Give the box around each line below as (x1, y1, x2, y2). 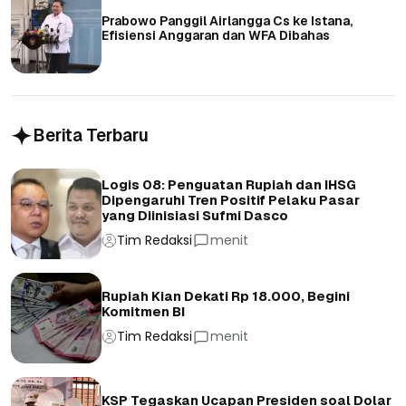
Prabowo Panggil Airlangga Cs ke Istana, (101, 12, 353, 29)
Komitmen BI (101, 304, 185, 321)
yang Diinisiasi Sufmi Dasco (101, 207, 288, 224)
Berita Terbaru (33, 123, 149, 147)
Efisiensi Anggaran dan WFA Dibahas (101, 26, 330, 43)
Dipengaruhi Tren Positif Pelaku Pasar (101, 191, 360, 208)
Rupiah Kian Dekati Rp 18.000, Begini (101, 288, 350, 305)
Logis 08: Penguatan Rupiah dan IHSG (101, 176, 356, 193)
